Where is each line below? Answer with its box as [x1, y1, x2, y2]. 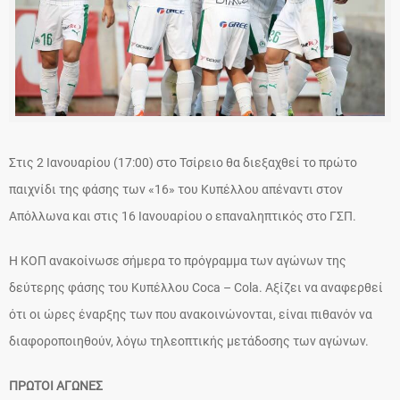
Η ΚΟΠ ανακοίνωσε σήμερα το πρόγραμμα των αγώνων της [9, 254, 346, 269]
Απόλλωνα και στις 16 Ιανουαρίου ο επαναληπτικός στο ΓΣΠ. [9, 209, 356, 224]
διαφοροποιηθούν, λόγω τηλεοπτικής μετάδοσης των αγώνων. [9, 334, 369, 349]
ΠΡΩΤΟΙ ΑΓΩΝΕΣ [9, 379, 103, 394]
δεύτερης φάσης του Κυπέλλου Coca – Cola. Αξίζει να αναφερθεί [9, 280, 383, 296]
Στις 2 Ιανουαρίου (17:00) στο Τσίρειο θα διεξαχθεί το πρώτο [9, 155, 357, 171]
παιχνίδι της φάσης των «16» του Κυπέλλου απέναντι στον [9, 182, 343, 197]
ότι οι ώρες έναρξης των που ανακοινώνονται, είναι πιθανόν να [9, 307, 372, 322]
